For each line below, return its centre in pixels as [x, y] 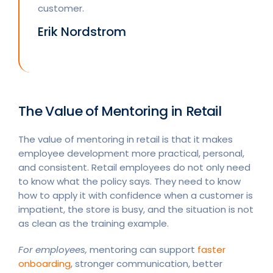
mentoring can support [142, 249]
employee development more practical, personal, [131, 153]
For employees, [53, 249]
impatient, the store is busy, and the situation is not [136, 209]
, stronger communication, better [147, 263]
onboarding [44, 263]
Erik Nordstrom [82, 31]
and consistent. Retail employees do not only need [134, 167]
